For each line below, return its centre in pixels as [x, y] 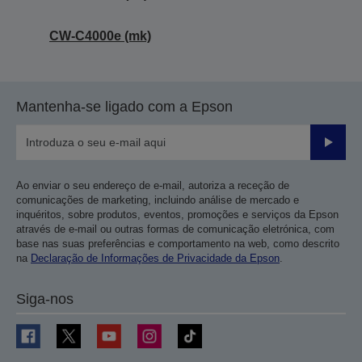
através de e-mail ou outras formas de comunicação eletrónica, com [175, 229]
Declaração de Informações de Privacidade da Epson [155, 258]
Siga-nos [45, 299]
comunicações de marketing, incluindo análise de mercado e [158, 200]
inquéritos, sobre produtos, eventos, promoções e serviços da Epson [177, 215]
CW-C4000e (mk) [100, 36]
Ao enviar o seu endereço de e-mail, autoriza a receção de [153, 185]
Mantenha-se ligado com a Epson [124, 107]
